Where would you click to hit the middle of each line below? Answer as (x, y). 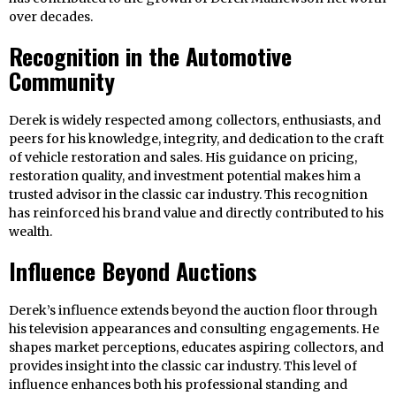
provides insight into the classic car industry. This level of (183, 366)
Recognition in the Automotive (150, 57)
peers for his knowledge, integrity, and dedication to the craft (196, 139)
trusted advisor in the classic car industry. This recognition (188, 195)
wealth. (30, 232)
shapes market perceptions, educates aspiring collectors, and (196, 348)
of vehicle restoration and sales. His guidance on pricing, (183, 158)
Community (62, 81)
